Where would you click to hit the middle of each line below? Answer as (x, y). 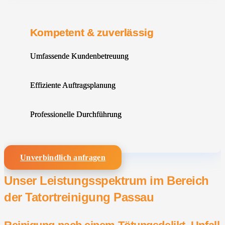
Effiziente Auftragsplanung (73, 85)
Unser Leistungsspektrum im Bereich (106, 181)
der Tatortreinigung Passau (79, 197)
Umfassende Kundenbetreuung (79, 56)
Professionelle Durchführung (76, 114)
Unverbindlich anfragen (63, 158)
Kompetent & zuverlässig (92, 32)
